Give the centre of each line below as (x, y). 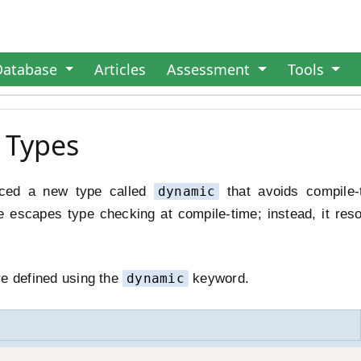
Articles (120, 69)
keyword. (219, 278)
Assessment (211, 69)
